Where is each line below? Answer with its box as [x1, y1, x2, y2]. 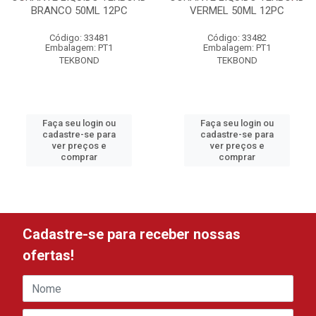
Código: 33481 [49, 32, 109, 43]
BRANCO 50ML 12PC [30, 4, 128, 17]
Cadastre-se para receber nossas [23, 226, 241, 243]
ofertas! [23, 247, 74, 264]
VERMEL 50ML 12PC [190, 4, 284, 17]
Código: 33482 [207, 32, 267, 43]
